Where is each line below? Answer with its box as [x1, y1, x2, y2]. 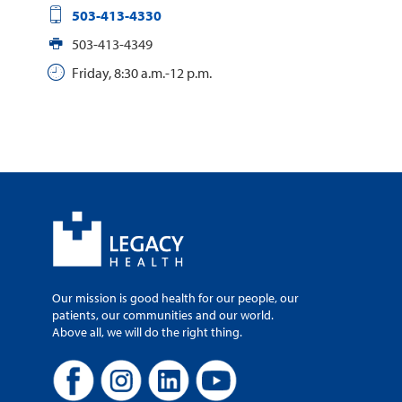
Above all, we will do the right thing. [52, 323, 242, 340]
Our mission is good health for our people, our [52, 289, 299, 306]
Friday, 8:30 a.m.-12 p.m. [71, 63, 212, 82]
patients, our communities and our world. [52, 306, 274, 323]
